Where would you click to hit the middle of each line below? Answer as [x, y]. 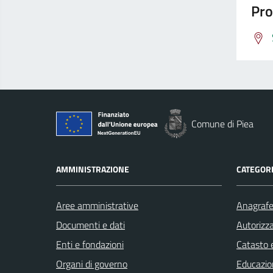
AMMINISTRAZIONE [93, 169]
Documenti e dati [90, 225]
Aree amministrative [97, 205]
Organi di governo [92, 264]
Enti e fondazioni [90, 244]
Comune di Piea [222, 124]
